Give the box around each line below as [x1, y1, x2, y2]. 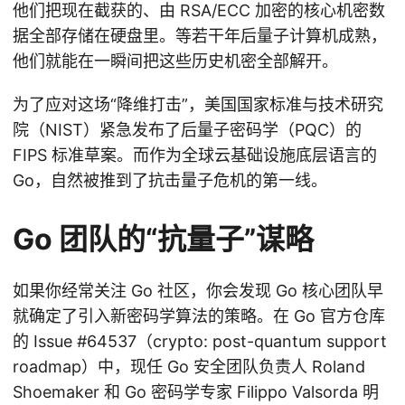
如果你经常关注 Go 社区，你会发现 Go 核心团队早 [13, 280, 383, 300]
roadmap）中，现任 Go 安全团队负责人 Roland [13, 356, 365, 376]
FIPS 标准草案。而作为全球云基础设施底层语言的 [13, 145, 377, 165]
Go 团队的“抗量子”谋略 [13, 221, 314, 257]
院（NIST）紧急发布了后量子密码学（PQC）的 [13, 119, 362, 139]
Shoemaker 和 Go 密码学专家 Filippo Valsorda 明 [13, 381, 379, 401]
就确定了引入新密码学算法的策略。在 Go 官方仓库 [13, 306, 385, 325]
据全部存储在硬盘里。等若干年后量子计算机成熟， [13, 25, 387, 45]
